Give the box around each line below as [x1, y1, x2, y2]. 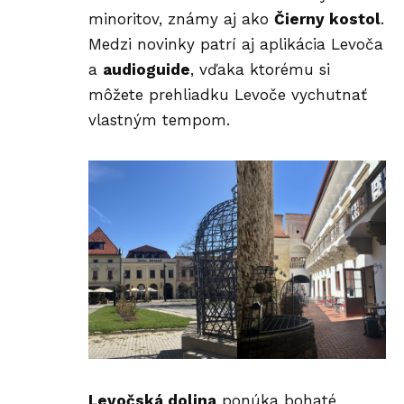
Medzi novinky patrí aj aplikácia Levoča [88, 34, 383, 53]
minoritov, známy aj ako [88, 9, 274, 28]
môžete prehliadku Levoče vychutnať [88, 85, 367, 104]
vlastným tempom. [88, 110, 230, 129]
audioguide [103, 60, 190, 78]
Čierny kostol [274, 9, 381, 28]
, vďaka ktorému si [190, 60, 330, 78]
